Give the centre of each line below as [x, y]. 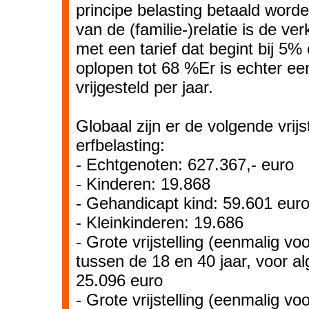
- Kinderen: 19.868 [143, 184]
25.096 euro [119, 280]
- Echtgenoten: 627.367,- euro [185, 165]
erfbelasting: [120, 145]
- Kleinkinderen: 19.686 [160, 222]
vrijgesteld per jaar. [144, 87]
